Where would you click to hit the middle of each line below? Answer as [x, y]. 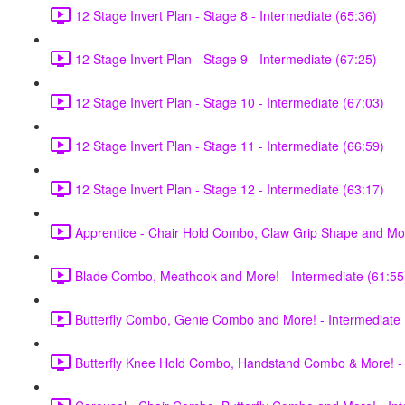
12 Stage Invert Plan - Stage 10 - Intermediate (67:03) [230, 102]
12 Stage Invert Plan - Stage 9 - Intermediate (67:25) [226, 58]
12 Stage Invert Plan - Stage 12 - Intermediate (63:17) [230, 188]
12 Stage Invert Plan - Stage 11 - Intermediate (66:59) [230, 145]
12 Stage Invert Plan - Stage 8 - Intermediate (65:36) [226, 15]
